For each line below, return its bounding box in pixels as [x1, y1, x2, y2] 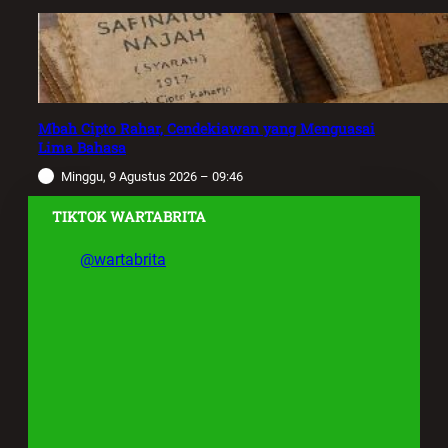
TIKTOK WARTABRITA [52, 207, 206, 227]
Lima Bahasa [38, 137, 126, 157]
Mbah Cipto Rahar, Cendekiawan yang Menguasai [38, 118, 375, 138]
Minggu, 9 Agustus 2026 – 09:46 [61, 169, 243, 185]
